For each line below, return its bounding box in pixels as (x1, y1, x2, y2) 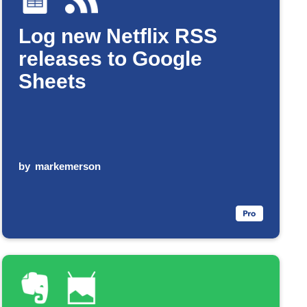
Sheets (18, 70, 86, 93)
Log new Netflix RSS (18, 25, 217, 48)
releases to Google (18, 47, 202, 71)
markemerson (35, 160, 101, 172)
